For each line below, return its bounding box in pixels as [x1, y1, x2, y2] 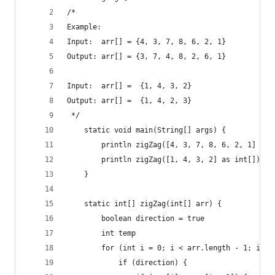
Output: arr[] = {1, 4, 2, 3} [67, 96, 192, 105]
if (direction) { [67, 258, 187, 267]
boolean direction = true [67, 214, 204, 223]
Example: [67, 23, 101, 31]
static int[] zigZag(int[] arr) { [67, 199, 222, 208]
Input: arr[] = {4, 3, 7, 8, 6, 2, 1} [67, 37, 226, 46]
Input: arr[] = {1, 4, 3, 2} [67, 82, 192, 90]
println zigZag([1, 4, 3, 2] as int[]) [67, 155, 260, 164]
